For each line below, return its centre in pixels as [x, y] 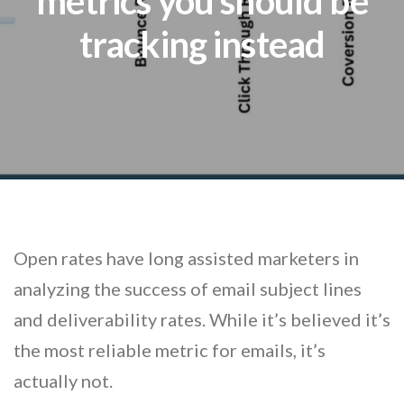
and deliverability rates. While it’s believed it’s [202, 319]
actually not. [65, 380]
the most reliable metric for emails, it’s [170, 349]
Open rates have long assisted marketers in [186, 257]
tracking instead [202, 44]
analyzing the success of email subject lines [188, 288]
